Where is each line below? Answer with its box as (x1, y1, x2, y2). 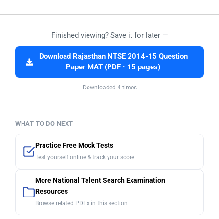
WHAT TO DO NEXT (15, 120, 73, 128)
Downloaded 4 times (82, 84, 137, 91)
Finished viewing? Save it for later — (51, 31, 168, 40)
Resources (35, 187, 68, 196)
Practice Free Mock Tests (35, 141, 113, 150)
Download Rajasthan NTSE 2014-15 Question (39, 52, 188, 61)
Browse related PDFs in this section (35, 200, 128, 207)
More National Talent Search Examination (35, 176, 165, 185)
